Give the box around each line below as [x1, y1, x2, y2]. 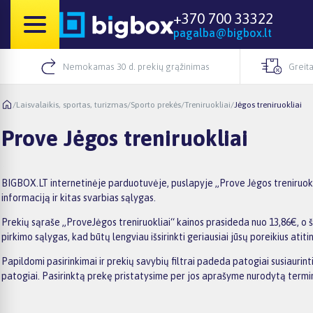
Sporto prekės [131, 99, 181, 110]
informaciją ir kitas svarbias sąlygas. [1, 191, 156, 203]
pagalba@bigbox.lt [173, 27, 272, 39]
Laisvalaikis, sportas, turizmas [16, 99, 127, 110]
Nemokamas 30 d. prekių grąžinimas [62, 61, 210, 72]
